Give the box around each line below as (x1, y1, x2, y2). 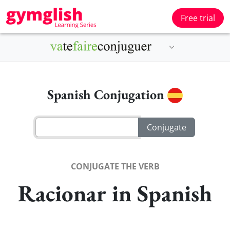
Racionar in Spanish (18, 178, 212, 208)
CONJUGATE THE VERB (70, 160, 160, 172)
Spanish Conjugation (47, 86, 167, 103)
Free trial (181, 12, 215, 24)
